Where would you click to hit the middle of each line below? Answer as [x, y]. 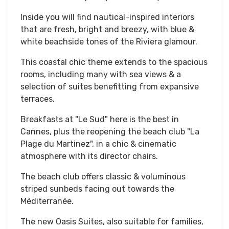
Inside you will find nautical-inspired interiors [107, 17]
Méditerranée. [47, 201]
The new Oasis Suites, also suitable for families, [112, 222]
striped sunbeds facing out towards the [97, 189]
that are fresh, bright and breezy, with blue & [107, 29]
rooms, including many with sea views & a [101, 74]
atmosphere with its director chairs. [89, 156]
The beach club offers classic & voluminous [103, 177]
